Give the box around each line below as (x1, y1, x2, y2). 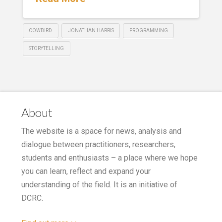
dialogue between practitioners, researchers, (21, 140, 175, 150)
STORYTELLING (29, 46, 64, 52)
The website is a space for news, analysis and (21, 126, 181, 136)
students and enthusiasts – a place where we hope (21, 153, 198, 163)
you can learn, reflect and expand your (21, 166, 151, 176)
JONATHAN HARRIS (67, 28, 114, 34)
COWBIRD (29, 28, 53, 34)
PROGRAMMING (129, 28, 168, 34)
